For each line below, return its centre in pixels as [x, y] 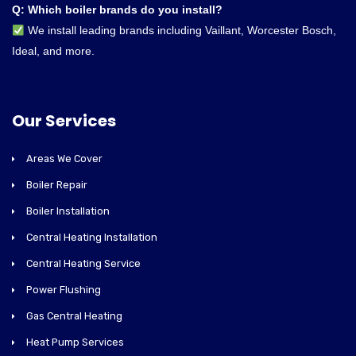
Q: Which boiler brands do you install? [117, 10]
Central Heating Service [83, 264]
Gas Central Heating [74, 316]
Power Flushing [64, 290]
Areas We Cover [64, 159]
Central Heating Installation [92, 238]
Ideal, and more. [53, 51]
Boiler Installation [68, 211]
